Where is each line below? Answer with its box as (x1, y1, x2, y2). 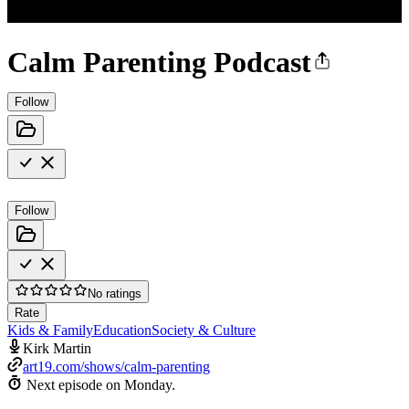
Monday (124, 376, 172, 393)
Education (93, 321, 152, 338)
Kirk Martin (23, 340, 91, 356)
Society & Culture (152, 321, 256, 338)
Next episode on (26, 376, 124, 393)
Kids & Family (7, 321, 93, 338)
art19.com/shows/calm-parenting (23, 358, 210, 374)
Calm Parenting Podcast (7, 46, 311, 79)
